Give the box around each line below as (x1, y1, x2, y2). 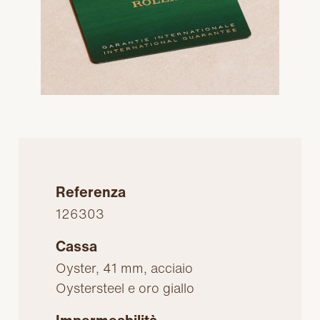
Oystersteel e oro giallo (56, 279, 195, 298)
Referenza (56, 181, 126, 203)
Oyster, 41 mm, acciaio (56, 259, 194, 278)
